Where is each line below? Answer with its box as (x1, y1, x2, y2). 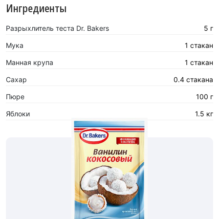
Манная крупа (6, 58, 53, 66)
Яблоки (6, 109, 30, 118)
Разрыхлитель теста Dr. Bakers (6, 23, 109, 32)
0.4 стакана (174, 75, 213, 84)
